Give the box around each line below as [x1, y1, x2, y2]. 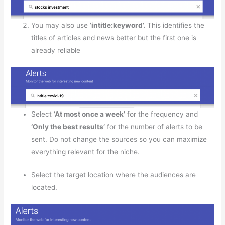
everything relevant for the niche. [31, 148, 140, 156]
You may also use [31, 21, 90, 29]
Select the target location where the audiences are [31, 170, 196, 179]
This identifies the [145, 21, 205, 29]
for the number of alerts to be [105, 123, 203, 131]
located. [31, 183, 58, 191]
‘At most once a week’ [54, 110, 126, 119]
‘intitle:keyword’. [90, 21, 146, 29]
